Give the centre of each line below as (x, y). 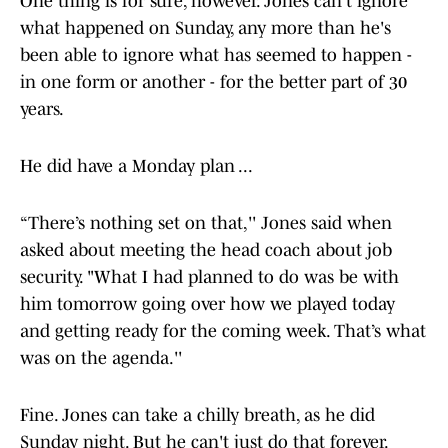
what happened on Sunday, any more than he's (205, 28)
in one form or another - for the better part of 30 (213, 82)
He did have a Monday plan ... (136, 166)
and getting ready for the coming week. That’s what (223, 331)
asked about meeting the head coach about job (206, 250)
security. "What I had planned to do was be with (209, 277)
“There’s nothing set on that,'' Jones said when (206, 223)
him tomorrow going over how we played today (207, 304)
